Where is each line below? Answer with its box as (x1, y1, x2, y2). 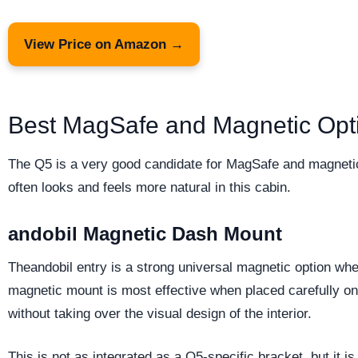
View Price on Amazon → (24, 36, 184, 52)
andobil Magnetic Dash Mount (8, 222, 282, 245)
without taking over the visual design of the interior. (8, 305, 312, 321)
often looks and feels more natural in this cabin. (8, 179, 291, 195)
